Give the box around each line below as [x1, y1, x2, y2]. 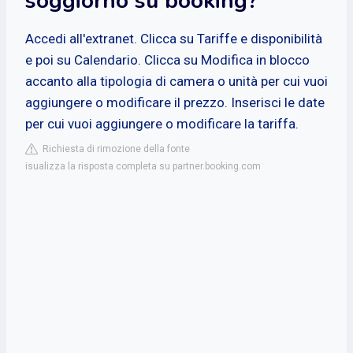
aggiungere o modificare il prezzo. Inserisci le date [25, 94, 325, 110]
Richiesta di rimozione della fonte [38, 143, 190, 154]
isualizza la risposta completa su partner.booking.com [25, 160, 261, 172]
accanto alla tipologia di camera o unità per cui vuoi [25, 72, 328, 89]
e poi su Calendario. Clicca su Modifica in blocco [25, 51, 310, 68]
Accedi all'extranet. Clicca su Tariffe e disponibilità [25, 30, 322, 46]
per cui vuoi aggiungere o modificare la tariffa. [25, 115, 299, 132]
